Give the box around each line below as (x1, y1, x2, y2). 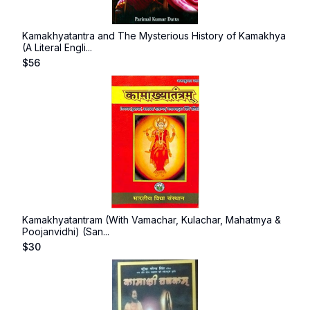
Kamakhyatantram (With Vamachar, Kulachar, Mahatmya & (22, 214, 281, 226)
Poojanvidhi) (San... (22, 226, 109, 237)
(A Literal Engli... (22, 42, 92, 53)
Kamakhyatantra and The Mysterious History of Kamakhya (22, 30, 286, 42)
